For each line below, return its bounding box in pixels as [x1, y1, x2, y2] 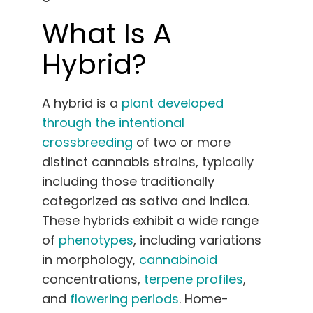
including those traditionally [42, 172, 214, 190]
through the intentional [42, 113, 184, 131]
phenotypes [59, 231, 133, 249]
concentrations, [42, 270, 144, 288]
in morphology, [42, 250, 139, 268]
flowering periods [70, 289, 179, 307]
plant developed [122, 94, 224, 112]
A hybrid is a [42, 94, 122, 112]
